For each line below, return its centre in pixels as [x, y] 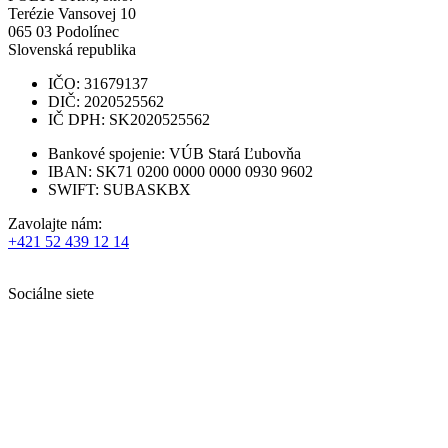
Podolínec [87, 31]
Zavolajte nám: [55, 223]
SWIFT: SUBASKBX [119, 189]
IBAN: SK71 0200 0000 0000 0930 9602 [180, 171]
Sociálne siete [51, 293]
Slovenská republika [72, 49]
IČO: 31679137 [98, 83]
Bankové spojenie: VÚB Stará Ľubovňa [174, 153]
